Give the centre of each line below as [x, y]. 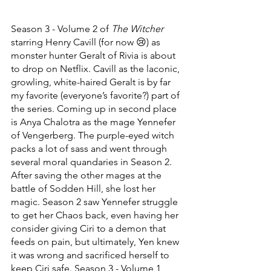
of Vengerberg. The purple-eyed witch [94, 135]
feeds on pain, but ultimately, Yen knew [96, 241]
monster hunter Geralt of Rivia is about [94, 55]
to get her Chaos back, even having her [96, 215]
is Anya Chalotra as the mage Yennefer [94, 122]
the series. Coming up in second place [95, 108]
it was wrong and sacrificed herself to [91, 255]
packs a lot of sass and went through [90, 148]
